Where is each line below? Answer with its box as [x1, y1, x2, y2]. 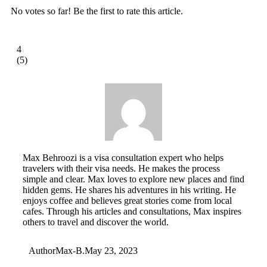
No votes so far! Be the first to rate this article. [11, 5, 183, 16]
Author [29, 245, 55, 256]
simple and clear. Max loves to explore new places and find [23, 173, 244, 184]
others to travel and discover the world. [23, 216, 169, 227]
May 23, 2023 [85, 245, 138, 256]
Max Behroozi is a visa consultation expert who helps [23, 152, 223, 163]
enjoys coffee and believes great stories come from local [23, 195, 232, 206]
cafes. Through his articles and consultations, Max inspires [23, 206, 241, 216]
